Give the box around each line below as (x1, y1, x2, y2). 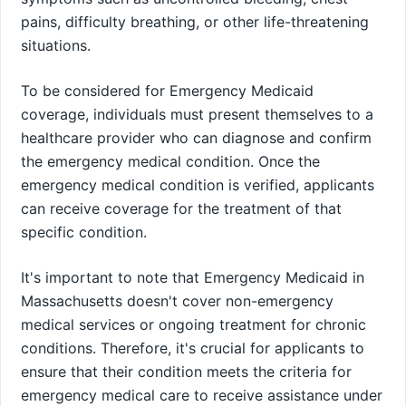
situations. (21, 35, 91, 54)
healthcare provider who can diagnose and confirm (21, 128, 372, 147)
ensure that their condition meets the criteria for (21, 362, 352, 381)
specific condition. (21, 222, 147, 241)
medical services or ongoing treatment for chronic (21, 314, 366, 333)
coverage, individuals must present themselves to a (21, 104, 373, 123)
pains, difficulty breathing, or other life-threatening (21, 12, 369, 31)
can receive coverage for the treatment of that (21, 198, 342, 217)
